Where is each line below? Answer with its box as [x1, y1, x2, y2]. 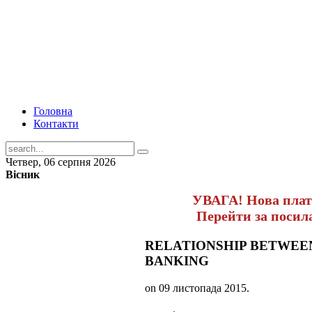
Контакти [33, 118, 79, 130]
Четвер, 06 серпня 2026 [6, 156, 116, 168]
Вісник [6, 169, 40, 180]
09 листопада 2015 [159, 281, 247, 294]
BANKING [145, 253, 209, 268]
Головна [33, 105, 72, 117]
